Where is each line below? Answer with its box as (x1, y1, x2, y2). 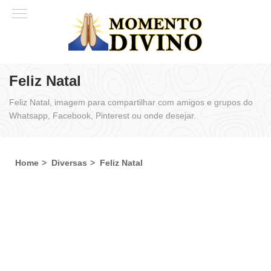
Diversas (51, 157, 88, 168)
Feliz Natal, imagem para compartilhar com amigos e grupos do (9, 97, 253, 107)
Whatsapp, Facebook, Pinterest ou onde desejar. (9, 111, 196, 120)
